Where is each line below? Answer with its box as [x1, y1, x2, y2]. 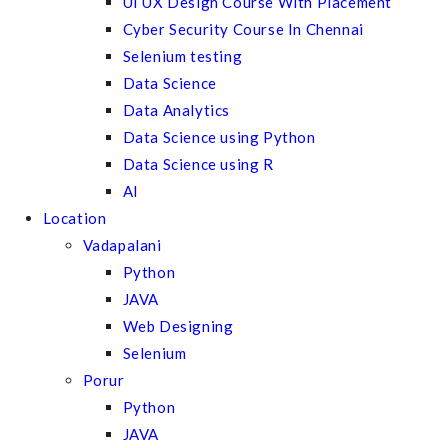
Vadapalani [82, 236, 162, 254]
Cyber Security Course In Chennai [122, 20, 364, 38]
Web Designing [122, 317, 234, 335]
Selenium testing [122, 47, 243, 65]
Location [42, 209, 107, 227]
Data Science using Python [122, 128, 316, 146]
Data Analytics [122, 101, 231, 119]
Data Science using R [122, 155, 274, 173]
